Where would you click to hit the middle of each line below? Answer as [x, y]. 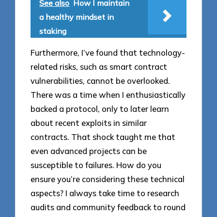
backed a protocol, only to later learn [100, 109]
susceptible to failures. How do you [96, 165]
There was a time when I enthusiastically [108, 95]
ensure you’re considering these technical [108, 179]
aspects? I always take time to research [105, 193]
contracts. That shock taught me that [103, 137]
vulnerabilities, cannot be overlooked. [101, 81]
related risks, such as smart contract [99, 67]
